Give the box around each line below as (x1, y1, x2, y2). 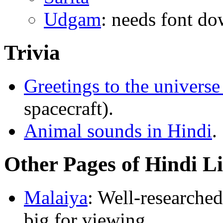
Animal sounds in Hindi (24, 120, 212, 142)
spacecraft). (24, 98, 113, 119)
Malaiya (24, 187, 88, 209)
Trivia (4, 41, 60, 65)
